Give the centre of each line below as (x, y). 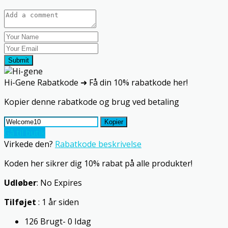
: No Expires (59, 183)
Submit (19, 61)
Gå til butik (25, 133)
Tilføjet (21, 202)
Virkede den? (28, 144)
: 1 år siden (59, 202)
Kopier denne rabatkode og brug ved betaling (92, 102)
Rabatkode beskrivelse (98, 144)
